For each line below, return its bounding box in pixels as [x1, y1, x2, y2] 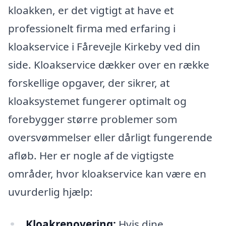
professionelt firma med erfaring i [8, 21, 176, 35]
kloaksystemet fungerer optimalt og [8, 93, 187, 108]
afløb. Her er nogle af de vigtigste [8, 148, 174, 162]
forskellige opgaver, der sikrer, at [8, 75, 170, 90]
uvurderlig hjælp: [8, 184, 93, 199]
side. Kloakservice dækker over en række [8, 57, 209, 72]
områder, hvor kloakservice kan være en [8, 166, 206, 181]
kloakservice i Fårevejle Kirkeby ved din [8, 39, 200, 53]
